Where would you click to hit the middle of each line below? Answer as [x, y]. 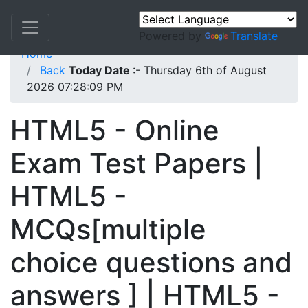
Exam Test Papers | [137, 163]
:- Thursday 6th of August [200, 70]
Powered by [172, 36]
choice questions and [151, 262]
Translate [254, 36]
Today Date [101, 70]
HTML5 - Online [115, 130]
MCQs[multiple [108, 229]
